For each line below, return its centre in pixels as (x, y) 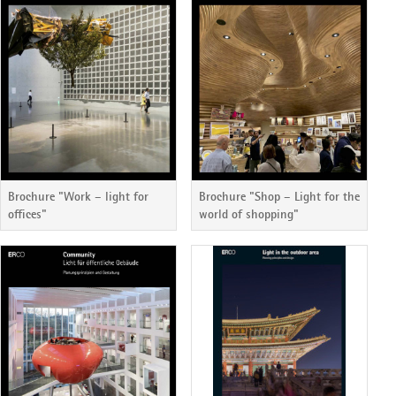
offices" (27, 214)
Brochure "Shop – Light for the (279, 197)
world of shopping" (249, 214)
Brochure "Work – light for (78, 197)
